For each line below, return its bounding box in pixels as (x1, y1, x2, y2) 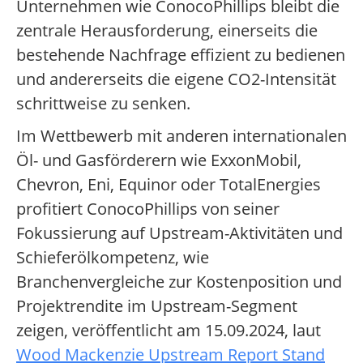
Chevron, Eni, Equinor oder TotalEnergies (16, 173, 321, 196)
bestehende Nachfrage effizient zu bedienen (16, 44, 345, 66)
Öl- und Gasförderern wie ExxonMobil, (16, 149, 301, 172)
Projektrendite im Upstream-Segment (16, 295, 297, 318)
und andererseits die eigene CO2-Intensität (16, 68, 336, 91)
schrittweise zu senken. (16, 92, 190, 115)
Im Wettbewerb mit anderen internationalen (16, 125, 347, 147)
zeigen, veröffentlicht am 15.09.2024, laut (16, 319, 321, 342)
